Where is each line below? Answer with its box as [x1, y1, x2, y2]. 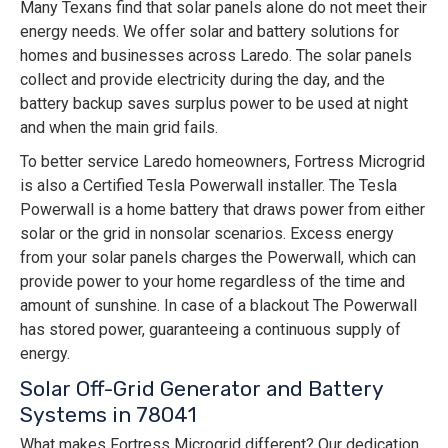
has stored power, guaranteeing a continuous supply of [20, 320, 401, 340]
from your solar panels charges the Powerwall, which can [20, 248, 416, 268]
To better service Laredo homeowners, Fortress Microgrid [20, 152, 425, 172]
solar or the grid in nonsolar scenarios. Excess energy [20, 224, 394, 244]
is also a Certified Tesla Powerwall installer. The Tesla [20, 176, 397, 196]
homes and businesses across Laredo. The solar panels [20, 46, 412, 66]
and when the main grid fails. [20, 118, 218, 138]
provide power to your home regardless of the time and [20, 272, 405, 292]
